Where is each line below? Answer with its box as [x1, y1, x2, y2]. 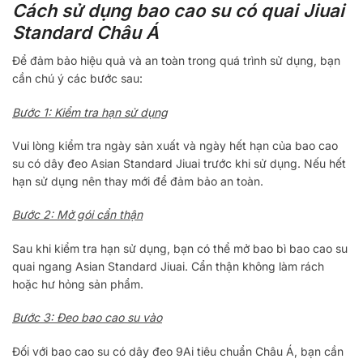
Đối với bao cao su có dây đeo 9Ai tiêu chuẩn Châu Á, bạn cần [12, 344, 344, 358]
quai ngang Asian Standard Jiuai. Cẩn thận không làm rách [12, 258, 324, 273]
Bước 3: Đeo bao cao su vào [12, 310, 162, 325]
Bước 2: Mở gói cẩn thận [12, 207, 143, 222]
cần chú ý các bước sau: [12, 71, 143, 86]
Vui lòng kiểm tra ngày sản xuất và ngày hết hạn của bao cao [12, 138, 338, 152]
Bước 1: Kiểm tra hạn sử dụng [12, 105, 168, 119]
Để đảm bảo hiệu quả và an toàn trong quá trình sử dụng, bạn [12, 53, 340, 68]
